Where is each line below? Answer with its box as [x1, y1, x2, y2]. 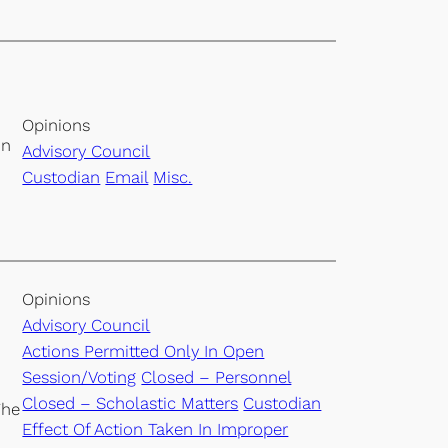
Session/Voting [22, 366, 137, 387]
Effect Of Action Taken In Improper [22, 418, 289, 439]
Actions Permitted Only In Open [22, 340, 265, 361]
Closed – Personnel [141, 366, 292, 387]
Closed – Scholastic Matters [22, 392, 239, 413]
